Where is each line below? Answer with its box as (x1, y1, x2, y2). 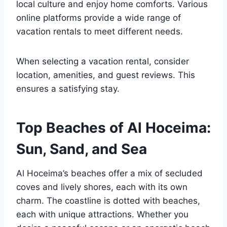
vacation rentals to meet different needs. (16, 26, 183, 37)
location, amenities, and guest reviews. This (16, 70, 195, 81)
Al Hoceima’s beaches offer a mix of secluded (16, 168, 203, 179)
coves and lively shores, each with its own (16, 182, 187, 193)
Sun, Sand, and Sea (16, 140, 147, 158)
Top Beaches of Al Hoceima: (16, 119, 211, 137)
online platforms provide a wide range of (16, 13, 181, 23)
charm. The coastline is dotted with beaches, (16, 196, 200, 206)
